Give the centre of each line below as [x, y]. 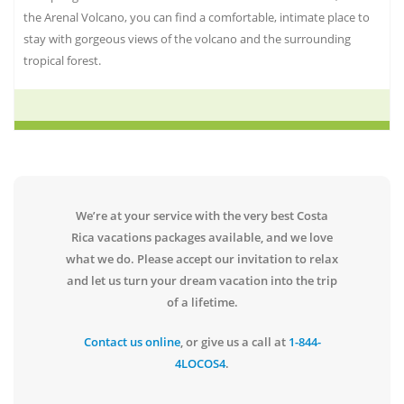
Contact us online [132, 342]
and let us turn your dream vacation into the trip [202, 281]
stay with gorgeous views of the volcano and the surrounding [187, 39]
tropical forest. [62, 61]
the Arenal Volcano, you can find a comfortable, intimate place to [197, 18]
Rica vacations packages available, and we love [202, 238]
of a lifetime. [202, 303]
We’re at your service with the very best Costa [202, 216]
